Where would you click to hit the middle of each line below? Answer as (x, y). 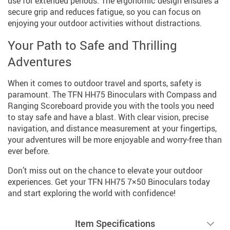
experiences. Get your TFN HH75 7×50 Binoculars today (109, 181)
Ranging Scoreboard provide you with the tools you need (111, 106)
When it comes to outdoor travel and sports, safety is (104, 83)
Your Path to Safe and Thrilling (92, 45)
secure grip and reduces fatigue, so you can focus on (104, 12)
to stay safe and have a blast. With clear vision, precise (108, 117)
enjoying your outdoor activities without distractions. (105, 23)
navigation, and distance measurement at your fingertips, (112, 128)
